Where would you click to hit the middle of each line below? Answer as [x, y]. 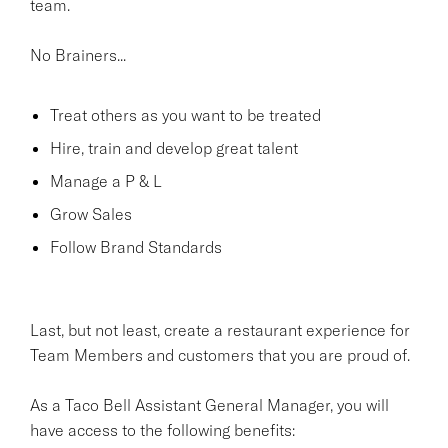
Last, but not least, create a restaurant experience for [220, 329]
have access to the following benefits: [162, 429]
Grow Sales [91, 213]
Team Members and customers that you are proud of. [220, 354]
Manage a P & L [106, 180]
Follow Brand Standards [136, 246]
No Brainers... [78, 54]
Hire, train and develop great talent [174, 147]
